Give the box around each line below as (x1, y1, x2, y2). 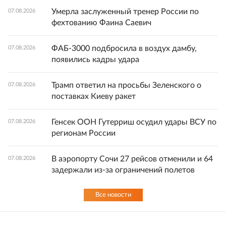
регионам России (51, 129, 116, 137)
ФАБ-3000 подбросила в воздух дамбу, (51, 44, 197, 52)
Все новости (95, 192, 131, 198)
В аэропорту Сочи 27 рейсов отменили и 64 (51, 155, 213, 163)
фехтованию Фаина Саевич (51, 19, 151, 27)
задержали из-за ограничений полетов (51, 166, 195, 174)
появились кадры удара (51, 55, 139, 64)
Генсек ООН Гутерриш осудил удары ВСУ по (51, 118, 216, 126)
